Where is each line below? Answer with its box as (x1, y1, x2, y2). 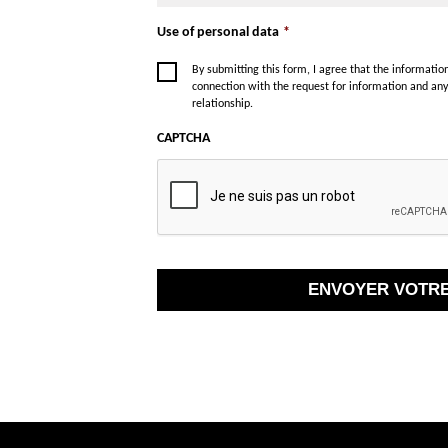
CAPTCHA (156, 131, 210, 145)
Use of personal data (156, 26, 279, 40)
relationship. (191, 97, 253, 110)
